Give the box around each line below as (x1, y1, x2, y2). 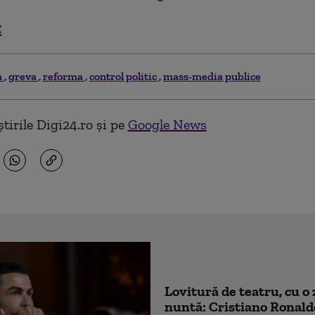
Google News (127, 116, 207, 133)
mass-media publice (162, 70, 261, 83)
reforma (42, 70, 85, 83)
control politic (89, 70, 159, 83)
